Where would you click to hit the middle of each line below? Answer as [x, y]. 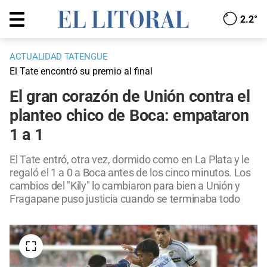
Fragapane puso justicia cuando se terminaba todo [125, 199]
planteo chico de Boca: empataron [129, 116]
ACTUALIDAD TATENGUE [59, 57]
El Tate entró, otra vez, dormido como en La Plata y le [130, 160]
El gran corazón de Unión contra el [130, 97]
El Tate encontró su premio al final [81, 72]
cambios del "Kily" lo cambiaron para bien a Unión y [125, 186]
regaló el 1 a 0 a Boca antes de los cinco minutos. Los [130, 173]
